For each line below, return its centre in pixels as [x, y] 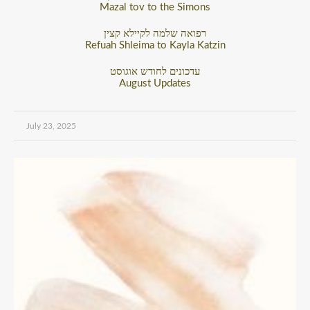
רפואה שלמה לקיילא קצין [155, 34]
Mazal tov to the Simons [155, 7]
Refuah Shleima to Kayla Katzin [155, 45]
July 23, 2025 [51, 126]
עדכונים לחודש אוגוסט [155, 72]
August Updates [155, 83]
